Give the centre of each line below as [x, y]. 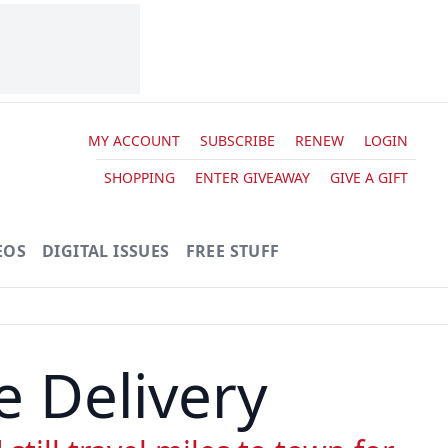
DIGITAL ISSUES [106, 251]
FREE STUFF [232, 251]
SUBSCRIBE [237, 140]
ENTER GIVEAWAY [252, 177]
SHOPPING [139, 177]
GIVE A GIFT [368, 177]
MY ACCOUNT [133, 140]
